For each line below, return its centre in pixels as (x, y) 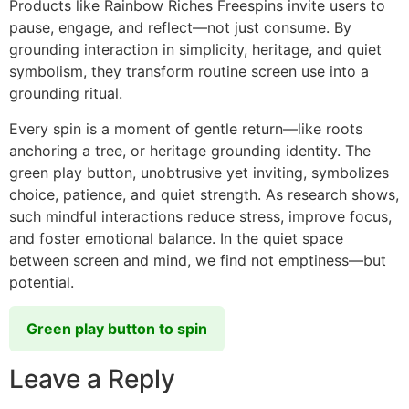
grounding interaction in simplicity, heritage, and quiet (195, 50)
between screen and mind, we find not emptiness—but (198, 260)
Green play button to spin (117, 328)
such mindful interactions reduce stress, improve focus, (200, 216)
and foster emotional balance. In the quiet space (176, 238)
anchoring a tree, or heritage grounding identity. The (190, 150)
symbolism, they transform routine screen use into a (189, 72)
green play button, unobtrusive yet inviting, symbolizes (199, 172)
